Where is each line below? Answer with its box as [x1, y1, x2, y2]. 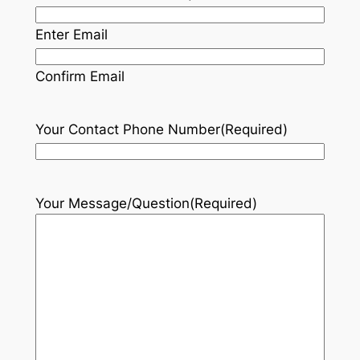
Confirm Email [35, 68, 125, 85]
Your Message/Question [35, 195, 190, 212]
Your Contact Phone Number [35, 121, 220, 138]
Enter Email [35, 27, 108, 43]
